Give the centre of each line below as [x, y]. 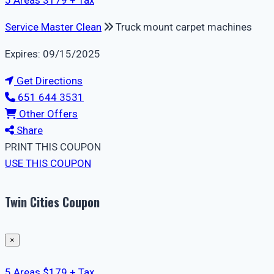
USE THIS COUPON [48, 164]
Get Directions [48, 81]
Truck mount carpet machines [184, 27]
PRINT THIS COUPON [53, 147]
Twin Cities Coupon [52, 202]
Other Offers [47, 114]
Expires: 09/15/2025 [53, 54]
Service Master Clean [53, 27]
